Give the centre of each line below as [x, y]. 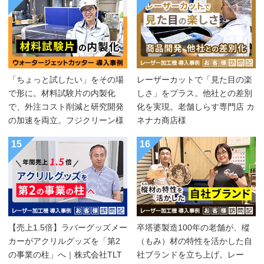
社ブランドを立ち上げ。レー [190, 254]
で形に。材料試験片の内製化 [62, 93]
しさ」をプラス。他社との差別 [194, 93]
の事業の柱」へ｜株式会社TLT [65, 254]
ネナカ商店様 [161, 121]
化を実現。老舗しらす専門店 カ [196, 107]
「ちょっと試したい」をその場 [66, 80]
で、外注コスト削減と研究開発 [66, 107]
